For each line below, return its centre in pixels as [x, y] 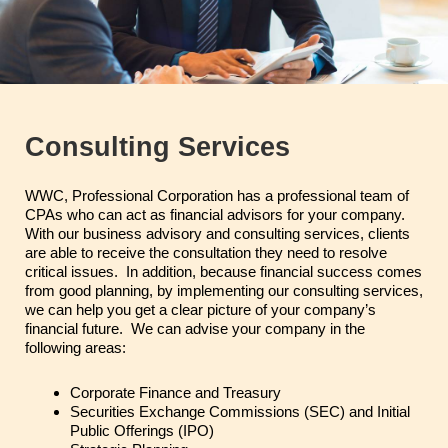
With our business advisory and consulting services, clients [217, 233]
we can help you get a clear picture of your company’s [200, 309]
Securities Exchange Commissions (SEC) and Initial [240, 411]
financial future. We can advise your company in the [195, 328]
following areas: [75, 347]
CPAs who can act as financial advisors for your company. [217, 214]
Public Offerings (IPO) [142, 430]
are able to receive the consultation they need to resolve [206, 252]
